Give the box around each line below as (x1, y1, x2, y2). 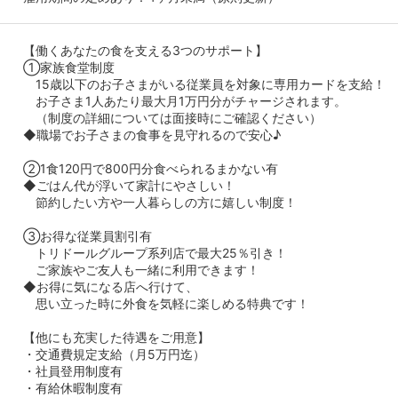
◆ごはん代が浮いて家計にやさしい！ (23, 177, 235, 193)
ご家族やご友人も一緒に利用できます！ (23, 261, 259, 277)
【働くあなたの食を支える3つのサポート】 (23, 42, 267, 58)
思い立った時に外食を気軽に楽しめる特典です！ (23, 295, 309, 311)
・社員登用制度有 (23, 362, 123, 378)
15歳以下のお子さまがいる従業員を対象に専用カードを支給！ (23, 76, 386, 92)
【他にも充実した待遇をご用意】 (23, 329, 210, 345)
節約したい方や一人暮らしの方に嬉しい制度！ (23, 194, 297, 210)
